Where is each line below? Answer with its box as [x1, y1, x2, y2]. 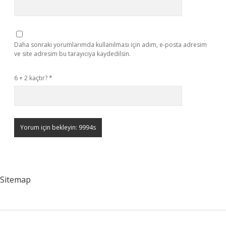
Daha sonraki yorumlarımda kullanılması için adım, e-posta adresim [14, 40, 207, 49]
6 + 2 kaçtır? [14, 74, 49, 82]
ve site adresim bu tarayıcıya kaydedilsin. [14, 49, 131, 58]
